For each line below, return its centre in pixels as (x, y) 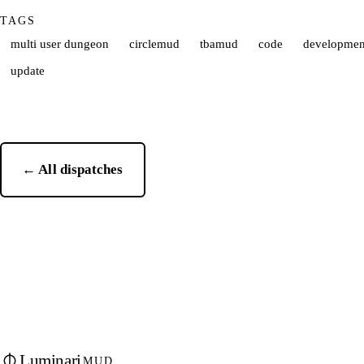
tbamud (219, 43)
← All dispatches (73, 170)
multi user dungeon (59, 43)
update (27, 70)
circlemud (154, 43)
